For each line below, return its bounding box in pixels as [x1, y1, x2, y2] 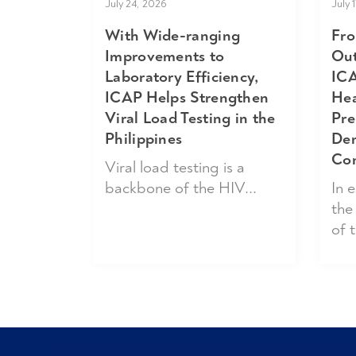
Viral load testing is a [105, 157, 245, 177]
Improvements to [105, 45, 225, 66]
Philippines [105, 128, 183, 149]
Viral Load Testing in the [105, 107, 276, 128]
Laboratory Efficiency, [105, 66, 259, 87]
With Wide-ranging [105, 25, 241, 45]
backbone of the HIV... [105, 177, 257, 198]
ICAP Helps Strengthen [105, 87, 269, 107]
